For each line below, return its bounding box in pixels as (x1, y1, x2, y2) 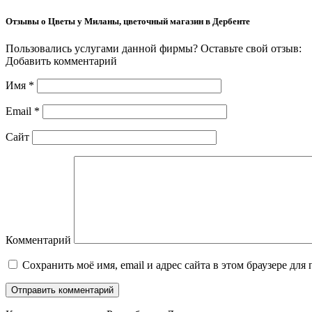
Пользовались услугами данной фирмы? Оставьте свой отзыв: (6, 42, 302, 55)
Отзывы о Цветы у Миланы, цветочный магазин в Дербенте (6, 16, 250, 27)
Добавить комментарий (6, 55, 117, 68)
